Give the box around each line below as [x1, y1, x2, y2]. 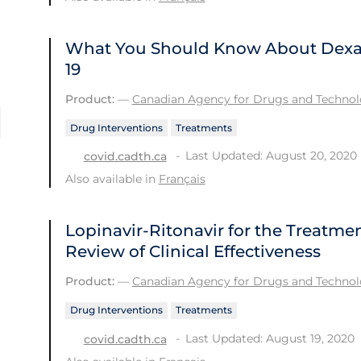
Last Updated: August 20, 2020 [185, 148, 357, 164]
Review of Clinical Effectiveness [64, 242, 321, 262]
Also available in [64, 172, 159, 187]
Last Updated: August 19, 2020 [185, 331, 355, 346]
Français [158, 172, 205, 187]
